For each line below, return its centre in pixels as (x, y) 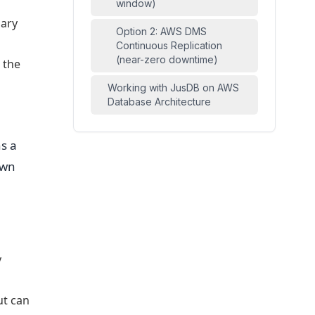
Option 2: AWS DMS (161, 31)
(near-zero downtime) (167, 59)
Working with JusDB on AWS (173, 88)
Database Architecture (159, 102)
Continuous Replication (169, 45)
